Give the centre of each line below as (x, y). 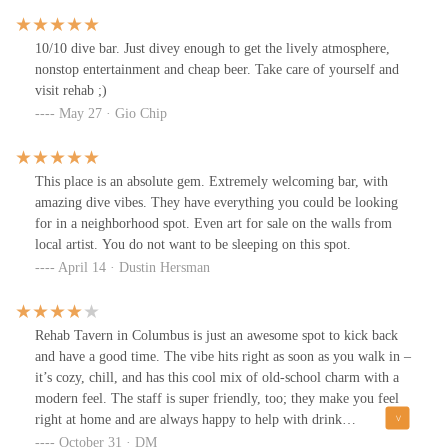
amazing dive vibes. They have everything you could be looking (216, 203)
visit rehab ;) (71, 91)
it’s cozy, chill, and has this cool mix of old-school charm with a (217, 378)
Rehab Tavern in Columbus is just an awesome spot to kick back (216, 336)
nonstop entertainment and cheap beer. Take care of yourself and (217, 70)
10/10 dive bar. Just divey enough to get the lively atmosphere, (212, 49)
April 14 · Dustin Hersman (134, 268)
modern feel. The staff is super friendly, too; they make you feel (217, 399)
